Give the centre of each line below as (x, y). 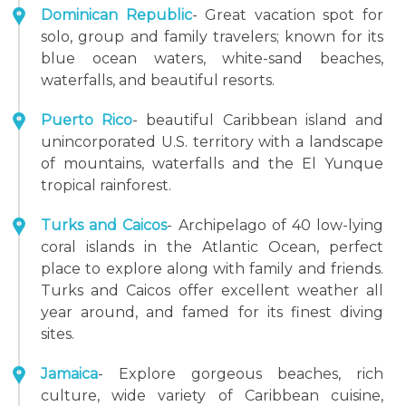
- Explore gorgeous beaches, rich (241, 374)
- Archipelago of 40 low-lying (275, 225)
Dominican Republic (116, 15)
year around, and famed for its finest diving (212, 312)
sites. (58, 334)
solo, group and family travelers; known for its (212, 37)
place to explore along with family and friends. (212, 269)
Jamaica (69, 374)
